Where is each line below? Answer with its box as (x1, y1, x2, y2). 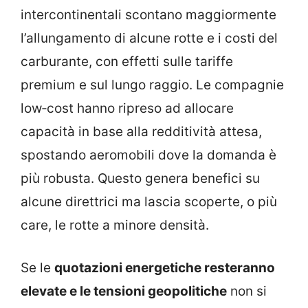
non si (227, 283, 267, 300)
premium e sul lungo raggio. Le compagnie (21, 76, 284, 93)
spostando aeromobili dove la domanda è (21, 146, 276, 163)
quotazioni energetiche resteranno (54, 260, 275, 276)
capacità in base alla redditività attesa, (21, 123, 262, 140)
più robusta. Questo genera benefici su (21, 170, 260, 186)
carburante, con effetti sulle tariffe (21, 53, 233, 69)
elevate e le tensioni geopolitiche (21, 283, 227, 300)
